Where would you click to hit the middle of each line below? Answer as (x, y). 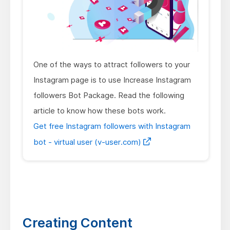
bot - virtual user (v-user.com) (88, 142)
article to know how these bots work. (99, 111)
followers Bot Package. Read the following (109, 95)
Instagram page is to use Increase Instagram (112, 80)
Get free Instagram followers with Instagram (112, 126)
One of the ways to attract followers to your (111, 65)
